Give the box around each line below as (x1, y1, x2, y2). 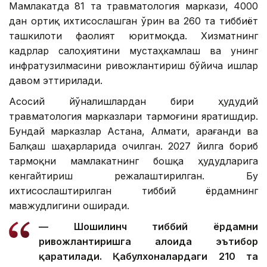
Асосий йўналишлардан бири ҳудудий (9, 95, 258, 108)
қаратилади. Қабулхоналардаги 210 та (39, 250, 258, 263)
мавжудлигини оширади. (9, 200, 129, 212)
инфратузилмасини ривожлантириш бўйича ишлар (9, 60, 258, 72)
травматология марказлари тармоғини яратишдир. (9, 110, 258, 123)
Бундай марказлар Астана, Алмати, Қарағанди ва (9, 125, 258, 138)
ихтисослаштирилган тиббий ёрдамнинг (9, 185, 258, 197)
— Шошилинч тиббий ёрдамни (39, 221, 258, 233)
